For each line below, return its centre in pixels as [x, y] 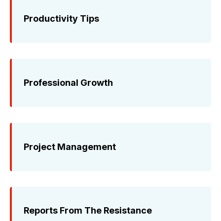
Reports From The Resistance [88, 211]
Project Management [70, 147]
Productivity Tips [61, 18]
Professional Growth [68, 82]
